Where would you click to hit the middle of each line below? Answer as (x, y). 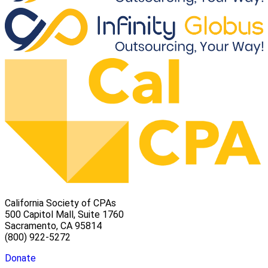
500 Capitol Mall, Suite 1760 (64, 214)
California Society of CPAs (60, 203)
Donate (20, 258)
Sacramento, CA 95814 (53, 226)
